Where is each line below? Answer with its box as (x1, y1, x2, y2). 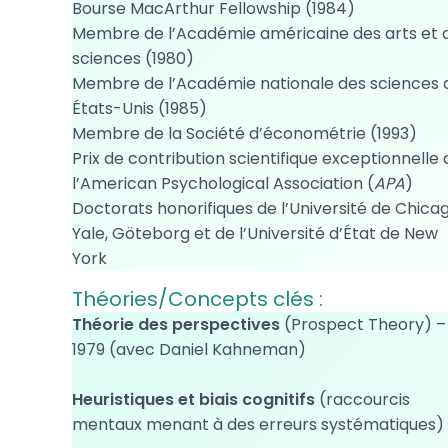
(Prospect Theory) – (280, 313, 446, 336)
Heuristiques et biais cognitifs (72, 388, 315, 411)
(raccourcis (315, 388, 410, 411)
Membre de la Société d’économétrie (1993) (72, 122, 417, 145)
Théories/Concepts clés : (72, 285, 323, 313)
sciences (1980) (72, 47, 194, 70)
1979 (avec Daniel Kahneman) (72, 338, 306, 361)
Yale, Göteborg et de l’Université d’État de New (72, 222, 438, 245)
